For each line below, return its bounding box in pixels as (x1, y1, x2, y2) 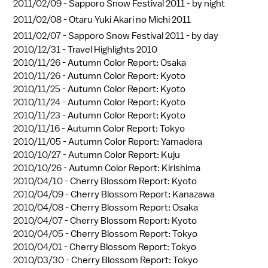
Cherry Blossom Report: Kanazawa (71, 188, 215, 200)
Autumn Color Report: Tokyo (67, 122, 185, 135)
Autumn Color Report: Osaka (68, 56, 186, 69)
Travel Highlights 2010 (68, 43, 157, 56)
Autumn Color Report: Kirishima (69, 162, 200, 174)
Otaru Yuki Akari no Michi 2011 (69, 13, 191, 26)
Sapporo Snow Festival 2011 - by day (68, 29, 218, 42)
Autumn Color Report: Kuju (68, 148, 180, 161)
